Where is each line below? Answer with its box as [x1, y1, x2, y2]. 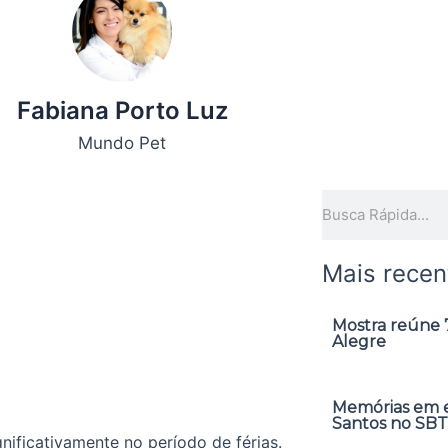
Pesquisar [320, 191, 394, 212]
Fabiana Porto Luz [16, 96, 228, 126]
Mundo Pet [78, 133, 166, 154]
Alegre [331, 331, 386, 351]
